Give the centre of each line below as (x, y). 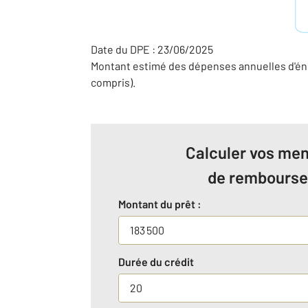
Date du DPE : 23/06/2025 (152, 49)
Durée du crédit (156, 262)
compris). (113, 82)
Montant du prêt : (160, 204)
